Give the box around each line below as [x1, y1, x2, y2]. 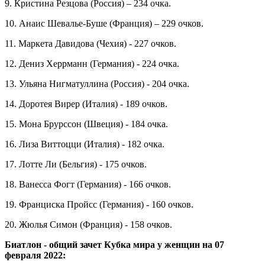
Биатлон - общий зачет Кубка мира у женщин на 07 [5, 239, 224, 250]
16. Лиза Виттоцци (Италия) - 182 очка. [5, 138, 164, 149]
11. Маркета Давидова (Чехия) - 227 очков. [5, 38, 176, 49]
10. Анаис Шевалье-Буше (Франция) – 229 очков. [5, 18, 203, 28]
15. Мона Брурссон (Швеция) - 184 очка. [5, 118, 168, 129]
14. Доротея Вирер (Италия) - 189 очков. [5, 98, 167, 109]
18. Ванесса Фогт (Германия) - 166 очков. [5, 179, 171, 189]
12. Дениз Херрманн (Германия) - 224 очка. [5, 58, 179, 69]
